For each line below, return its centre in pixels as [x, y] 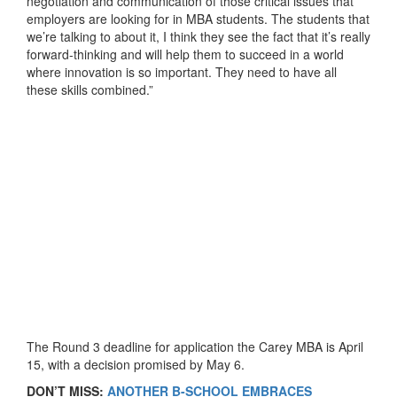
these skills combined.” [90, 89]
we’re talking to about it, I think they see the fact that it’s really [198, 36]
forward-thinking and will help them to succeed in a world [185, 54]
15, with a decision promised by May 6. [136, 364]
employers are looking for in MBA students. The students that [198, 18]
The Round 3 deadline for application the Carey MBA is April [195, 346]
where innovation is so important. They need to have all [182, 71]
